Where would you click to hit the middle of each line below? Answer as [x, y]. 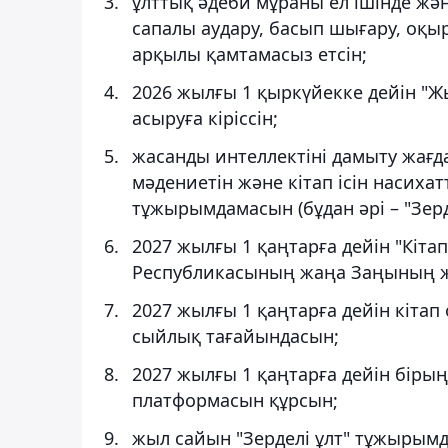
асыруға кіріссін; [205, 117]
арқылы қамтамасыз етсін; [249, 53]
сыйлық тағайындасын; [235, 335]
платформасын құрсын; [235, 399]
